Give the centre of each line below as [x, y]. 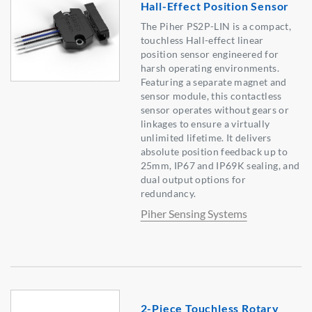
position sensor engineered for [210, 54]
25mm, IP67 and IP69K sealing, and [220, 166]
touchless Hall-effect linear [202, 40]
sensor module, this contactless [211, 96]
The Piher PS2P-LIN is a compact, [216, 26]
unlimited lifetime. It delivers [206, 138]
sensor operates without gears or [214, 110]
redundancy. [168, 194]
